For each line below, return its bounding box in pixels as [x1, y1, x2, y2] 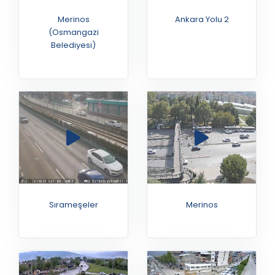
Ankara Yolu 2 [174, 14, 229, 26]
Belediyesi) [51, 39, 96, 52]
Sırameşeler [48, 198, 98, 211]
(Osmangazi [48, 26, 99, 39]
